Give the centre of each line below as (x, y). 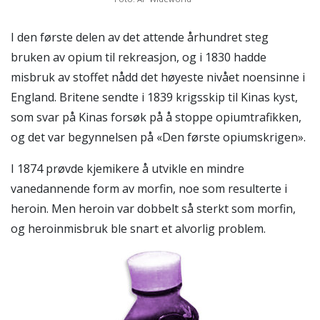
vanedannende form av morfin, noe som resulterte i (149, 188)
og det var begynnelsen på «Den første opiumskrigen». (158, 137)
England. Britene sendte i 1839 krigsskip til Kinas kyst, (154, 97)
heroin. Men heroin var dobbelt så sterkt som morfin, (153, 208)
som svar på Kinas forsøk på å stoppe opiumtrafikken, (156, 117)
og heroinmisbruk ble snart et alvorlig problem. (138, 228)
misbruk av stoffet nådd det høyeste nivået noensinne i (158, 77)
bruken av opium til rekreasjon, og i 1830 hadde (139, 57)
